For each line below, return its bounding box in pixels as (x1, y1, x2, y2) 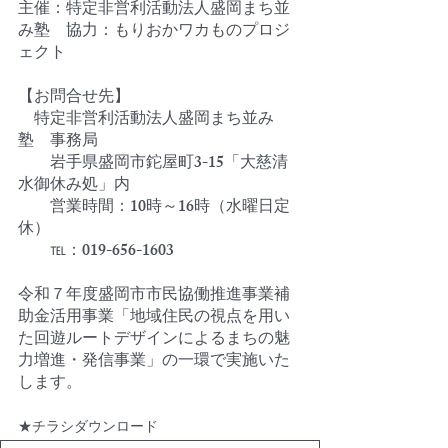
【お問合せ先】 (18, 83, 130, 113)
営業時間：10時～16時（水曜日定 (18, 193, 290, 223)
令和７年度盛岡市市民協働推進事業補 (18, 281, 290, 311)
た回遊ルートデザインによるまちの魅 (18, 325, 290, 355)
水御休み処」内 (18, 171, 130, 201)
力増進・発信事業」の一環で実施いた (18, 347, 290, 377)
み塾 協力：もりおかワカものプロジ (18, 17, 290, 47)
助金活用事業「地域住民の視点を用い (18, 303, 290, 333)
